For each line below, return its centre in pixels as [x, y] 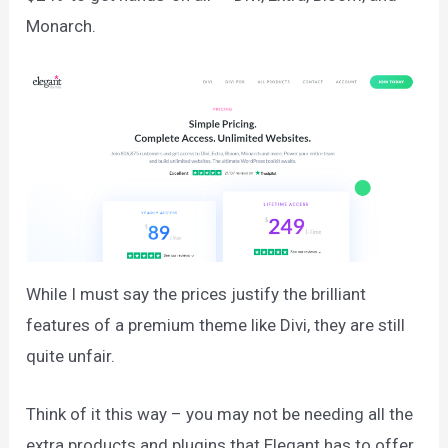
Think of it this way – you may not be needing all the [220, 413]
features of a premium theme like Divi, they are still [216, 324]
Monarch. [61, 26]
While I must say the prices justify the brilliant [196, 293]
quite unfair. [73, 355]
